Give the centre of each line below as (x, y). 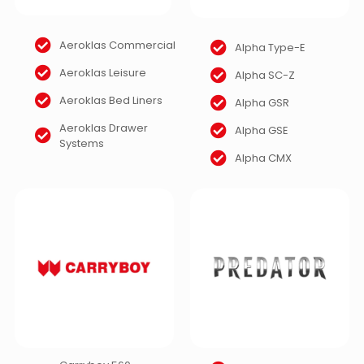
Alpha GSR (262, 103)
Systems (82, 143)
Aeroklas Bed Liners (111, 101)
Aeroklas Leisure (103, 73)
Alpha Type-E (270, 48)
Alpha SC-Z (265, 76)
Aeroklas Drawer (104, 128)
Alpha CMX (263, 158)
